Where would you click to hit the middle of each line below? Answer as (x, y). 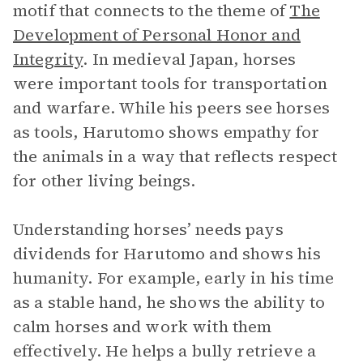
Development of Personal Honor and (157, 35)
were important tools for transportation (170, 83)
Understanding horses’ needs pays (148, 229)
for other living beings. (105, 181)
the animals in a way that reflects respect (175, 156)
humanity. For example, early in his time (173, 278)
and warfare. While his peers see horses (171, 108)
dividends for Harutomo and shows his (167, 254)
